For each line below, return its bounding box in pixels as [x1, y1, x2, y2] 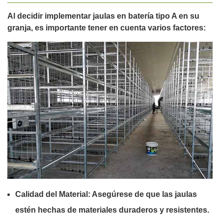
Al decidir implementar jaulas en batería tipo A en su [7, 12, 199, 20]
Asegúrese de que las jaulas [90, 190, 197, 198]
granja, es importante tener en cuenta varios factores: [7, 24, 206, 32]
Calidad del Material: [15, 190, 90, 198]
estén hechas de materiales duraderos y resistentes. [15, 205, 209, 214]
